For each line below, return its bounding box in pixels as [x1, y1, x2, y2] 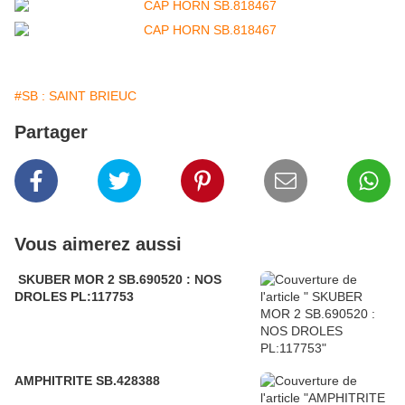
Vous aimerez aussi [14, 234, 182, 255]
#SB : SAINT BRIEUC [14, 89, 137, 104]
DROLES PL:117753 [14, 289, 134, 305]
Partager [14, 122, 88, 143]
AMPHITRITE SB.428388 [14, 373, 160, 389]
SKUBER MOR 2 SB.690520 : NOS [14, 272, 221, 287]
